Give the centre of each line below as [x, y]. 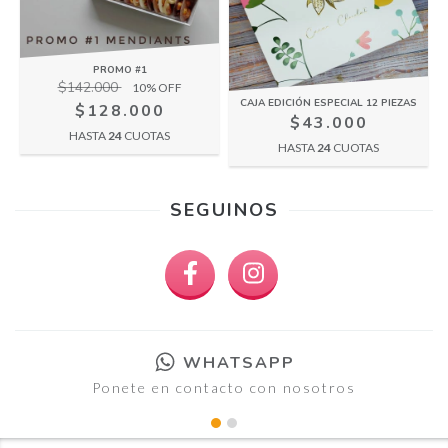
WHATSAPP [238, 362]
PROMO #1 [119, 70]
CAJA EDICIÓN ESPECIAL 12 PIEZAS [328, 102]
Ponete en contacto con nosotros [224, 387]
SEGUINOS [224, 209]
